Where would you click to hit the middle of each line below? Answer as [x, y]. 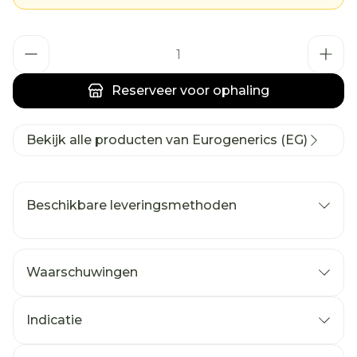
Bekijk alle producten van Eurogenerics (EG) [167, 140]
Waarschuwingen [82, 272]
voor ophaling [223, 90]
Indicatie [54, 320]
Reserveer [144, 90]
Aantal [34, 43]
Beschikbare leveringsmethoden [131, 205]
